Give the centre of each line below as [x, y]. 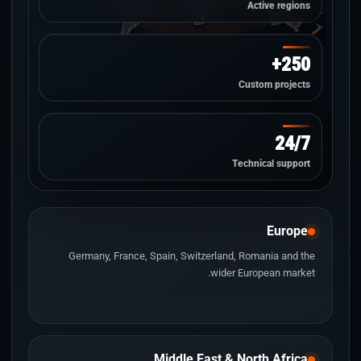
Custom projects [274, 85]
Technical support [271, 164]
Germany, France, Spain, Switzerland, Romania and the [192, 256]
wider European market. [263, 273]
